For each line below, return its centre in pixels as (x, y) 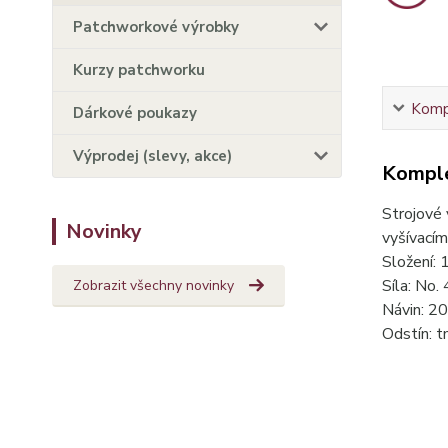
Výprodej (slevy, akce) (152, 156)
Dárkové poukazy (135, 113)
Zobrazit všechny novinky (153, 285)
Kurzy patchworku (139, 70)
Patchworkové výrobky (156, 27)
